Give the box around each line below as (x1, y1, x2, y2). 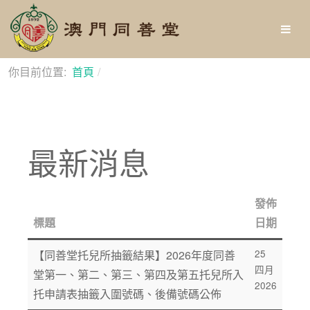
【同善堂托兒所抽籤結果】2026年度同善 (33, 247, 235, 263)
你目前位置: (8, 64, 72, 80)
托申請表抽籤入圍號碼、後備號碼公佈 (33, 286, 221, 302)
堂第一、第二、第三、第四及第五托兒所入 (33, 266, 244, 282)
